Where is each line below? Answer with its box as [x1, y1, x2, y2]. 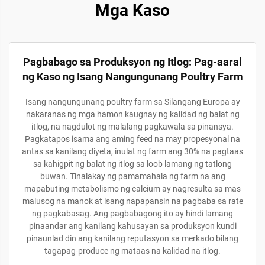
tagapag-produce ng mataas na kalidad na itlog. [44, 246, 221, 256]
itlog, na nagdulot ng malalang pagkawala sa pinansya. [31, 122, 234, 131]
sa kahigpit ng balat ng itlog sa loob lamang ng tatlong [33, 159, 232, 169]
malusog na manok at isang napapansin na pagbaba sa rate [22, 196, 243, 206]
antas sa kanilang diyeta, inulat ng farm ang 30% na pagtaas [22, 147, 243, 156]
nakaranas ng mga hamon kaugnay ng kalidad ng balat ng [25, 109, 240, 119]
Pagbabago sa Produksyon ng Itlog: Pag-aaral [23, 56, 242, 68]
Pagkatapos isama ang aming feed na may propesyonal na [25, 134, 240, 144]
